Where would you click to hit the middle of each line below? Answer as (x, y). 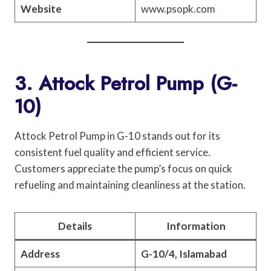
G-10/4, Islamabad (184, 253)
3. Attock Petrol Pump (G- (126, 83)
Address (40, 253)
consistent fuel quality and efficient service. (113, 152)
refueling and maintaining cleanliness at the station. (130, 184)
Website (41, 8)
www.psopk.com (178, 8)
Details (75, 226)
